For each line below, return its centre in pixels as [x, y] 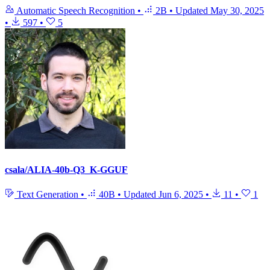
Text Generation [48, 195]
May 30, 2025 [237, 11]
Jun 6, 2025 [181, 195]
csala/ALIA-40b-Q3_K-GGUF [66, 169]
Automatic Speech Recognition [76, 11]
